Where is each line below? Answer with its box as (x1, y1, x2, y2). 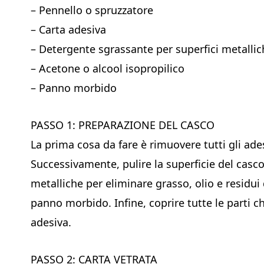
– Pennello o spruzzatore (31, 2, 153, 17)
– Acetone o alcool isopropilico (31, 61, 184, 75)
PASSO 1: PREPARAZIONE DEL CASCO (31, 117, 214, 132)
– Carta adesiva (31, 22, 106, 37)
